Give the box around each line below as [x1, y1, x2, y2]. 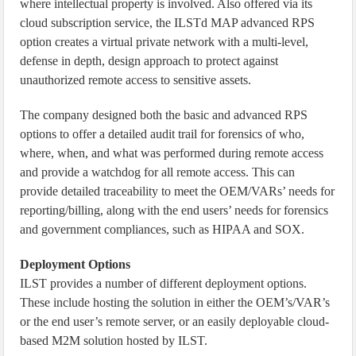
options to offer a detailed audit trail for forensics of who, [20, 127, 305, 141]
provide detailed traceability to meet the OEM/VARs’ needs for [20, 184, 335, 198]
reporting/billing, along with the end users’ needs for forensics [20, 203, 329, 217]
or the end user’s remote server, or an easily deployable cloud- [20, 315, 330, 328]
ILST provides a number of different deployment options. [20, 277, 308, 290]
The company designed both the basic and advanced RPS [20, 108, 308, 122]
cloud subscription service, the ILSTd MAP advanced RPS [20, 16, 315, 29]
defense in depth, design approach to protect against [20, 54, 279, 68]
